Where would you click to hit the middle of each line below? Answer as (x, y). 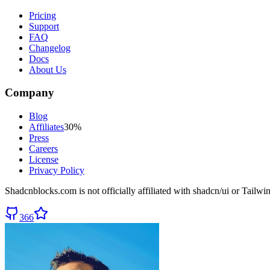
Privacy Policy (57, 171)
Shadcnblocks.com (41, 191)
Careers (43, 149)
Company (30, 93)
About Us (48, 69)
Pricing (42, 15)
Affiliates (46, 127)
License (44, 160)
